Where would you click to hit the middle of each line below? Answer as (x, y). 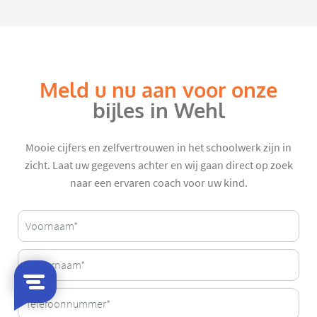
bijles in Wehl (158, 111)
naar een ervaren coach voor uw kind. (158, 184)
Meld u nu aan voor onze (158, 91)
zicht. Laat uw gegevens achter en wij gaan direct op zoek (158, 166)
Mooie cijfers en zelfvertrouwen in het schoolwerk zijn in (158, 148)
